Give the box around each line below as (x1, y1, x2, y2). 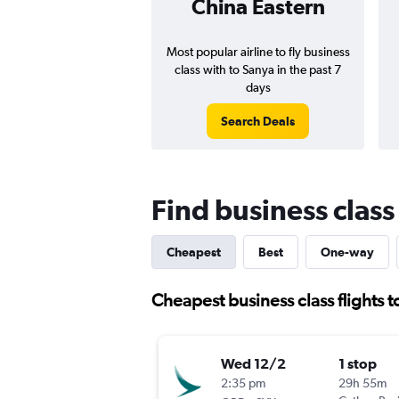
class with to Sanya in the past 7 (175, 62, 341, 77)
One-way (321, 245, 374, 259)
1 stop (338, 355, 377, 372)
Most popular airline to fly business (166, 45, 350, 59)
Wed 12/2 (221, 355, 286, 372)
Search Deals (221, 114, 295, 128)
